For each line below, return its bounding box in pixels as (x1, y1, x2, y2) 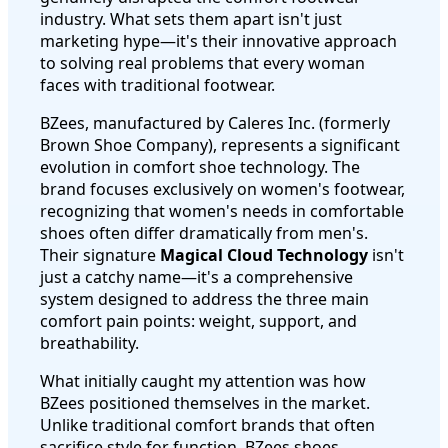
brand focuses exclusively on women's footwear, (40, 177, 405, 200)
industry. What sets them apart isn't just (40, 7, 342, 30)
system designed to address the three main (40, 287, 369, 310)
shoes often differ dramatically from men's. (40, 221, 368, 244)
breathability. (40, 331, 139, 354)
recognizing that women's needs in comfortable (40, 199, 404, 222)
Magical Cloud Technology (160, 243, 368, 266)
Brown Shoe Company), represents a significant (40, 133, 400, 156)
